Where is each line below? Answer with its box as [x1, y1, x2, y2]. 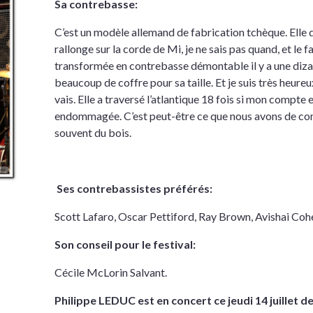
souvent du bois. [54, 125, 132, 139]
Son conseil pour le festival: [54, 237, 196, 251]
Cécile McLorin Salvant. [54, 265, 168, 279]
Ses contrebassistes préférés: [54, 181, 213, 195]
